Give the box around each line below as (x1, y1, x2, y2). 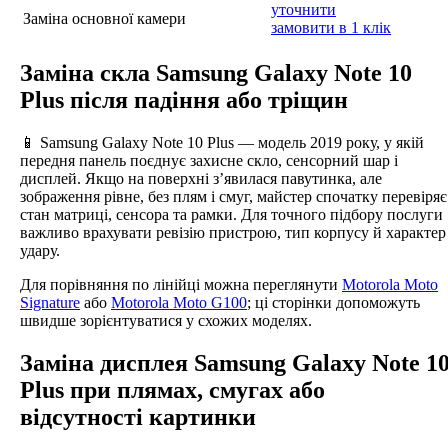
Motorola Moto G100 (111, 293, 247, 311)
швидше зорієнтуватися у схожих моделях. (20, 311, 312, 329)
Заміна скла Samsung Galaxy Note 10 (20, 59, 412, 86)
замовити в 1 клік (271, 18, 391, 36)
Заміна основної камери (23, 9, 186, 27)
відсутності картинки (20, 403, 256, 430)
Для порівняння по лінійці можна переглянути (20, 275, 342, 293)
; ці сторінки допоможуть (247, 293, 420, 311)
